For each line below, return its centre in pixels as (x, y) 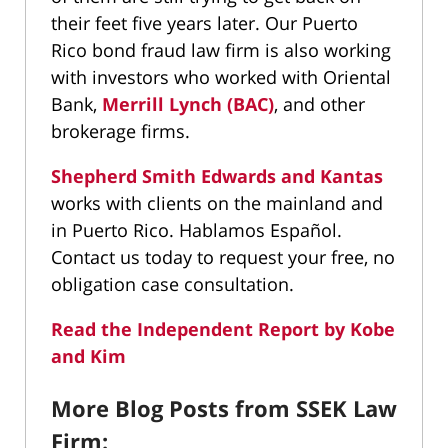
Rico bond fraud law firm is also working (221, 50)
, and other (319, 104)
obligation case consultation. (172, 284)
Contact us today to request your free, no (223, 257)
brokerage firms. (120, 131)
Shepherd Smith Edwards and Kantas (217, 176)
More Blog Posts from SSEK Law (224, 407)
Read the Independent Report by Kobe (223, 329)
